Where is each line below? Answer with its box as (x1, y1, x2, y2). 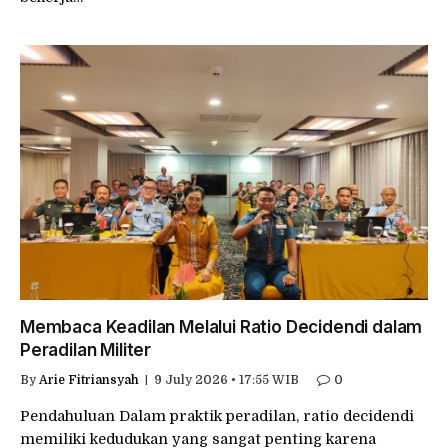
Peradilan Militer (20, 340, 152, 360)
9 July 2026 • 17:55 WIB (154, 373, 299, 387)
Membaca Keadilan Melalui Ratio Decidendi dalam (20, 317, 423, 337)
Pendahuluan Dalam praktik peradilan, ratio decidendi (20, 408, 414, 424)
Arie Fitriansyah (39, 373, 139, 387)
